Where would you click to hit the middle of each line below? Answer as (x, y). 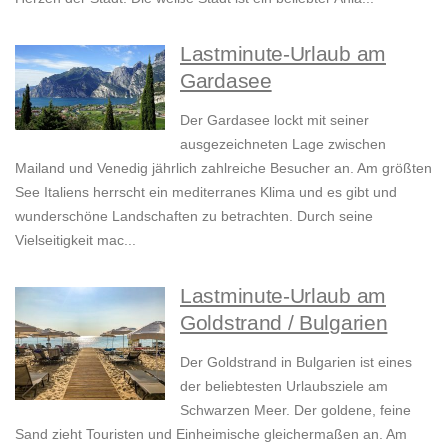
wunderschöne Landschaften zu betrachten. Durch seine (194, 216)
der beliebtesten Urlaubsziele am (284, 386)
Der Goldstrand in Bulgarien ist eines (296, 362)
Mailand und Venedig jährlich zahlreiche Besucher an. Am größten (223, 168)
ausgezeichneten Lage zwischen (283, 144)
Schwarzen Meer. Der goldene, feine (295, 410)
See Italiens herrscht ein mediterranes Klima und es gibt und (206, 192)
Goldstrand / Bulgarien (284, 323)
